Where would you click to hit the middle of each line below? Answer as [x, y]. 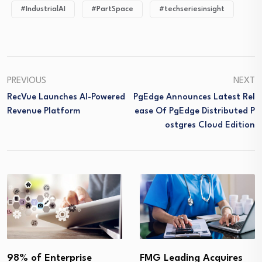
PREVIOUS [27, 81]
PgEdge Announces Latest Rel [194, 98]
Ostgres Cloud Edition [210, 126]
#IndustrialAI [43, 9]
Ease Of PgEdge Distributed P [195, 112]
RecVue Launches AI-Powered [66, 98]
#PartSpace [112, 9]
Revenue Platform [44, 112]
